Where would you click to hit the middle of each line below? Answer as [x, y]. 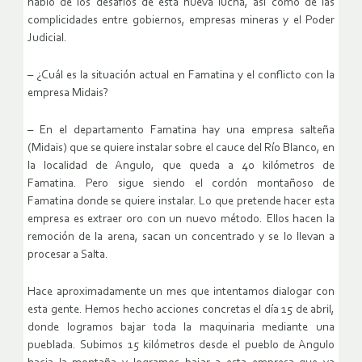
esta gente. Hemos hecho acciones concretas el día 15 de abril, [181, 310]
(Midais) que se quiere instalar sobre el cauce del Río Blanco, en [181, 149]
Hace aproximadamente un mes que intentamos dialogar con [181, 293]
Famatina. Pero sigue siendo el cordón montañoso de [181, 184]
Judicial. [47, 39]
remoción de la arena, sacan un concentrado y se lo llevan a [181, 238]
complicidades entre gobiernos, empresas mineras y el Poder [181, 21]
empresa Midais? [68, 94]
